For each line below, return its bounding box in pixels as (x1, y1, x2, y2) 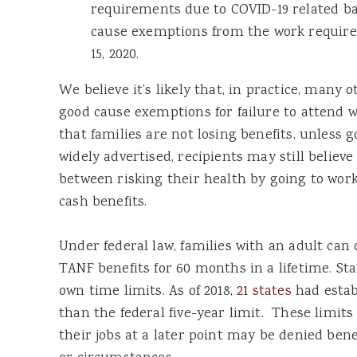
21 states (237, 281, 292, 303)
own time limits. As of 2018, (59, 281, 237, 303)
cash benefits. (59, 192, 147, 214)
